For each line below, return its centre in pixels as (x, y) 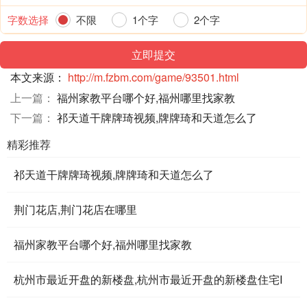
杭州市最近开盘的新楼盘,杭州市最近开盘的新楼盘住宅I (148, 279)
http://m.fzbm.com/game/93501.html (153, 77)
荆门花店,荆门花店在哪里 (75, 209)
